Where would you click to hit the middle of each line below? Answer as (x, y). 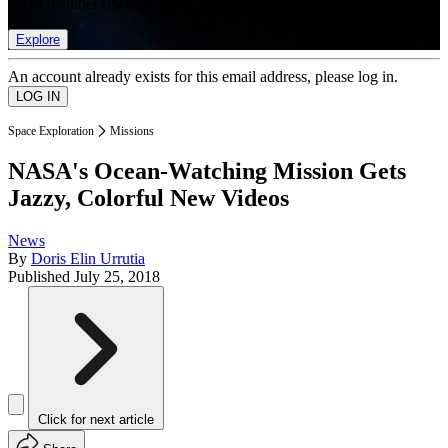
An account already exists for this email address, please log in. (203, 76)
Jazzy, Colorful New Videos (148, 198)
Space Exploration (51, 130)
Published (41, 277)
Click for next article (96, 420)
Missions (132, 130)
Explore (38, 39)
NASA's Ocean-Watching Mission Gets (207, 171)
